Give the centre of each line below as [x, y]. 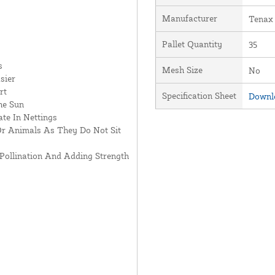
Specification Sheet [199, 95]
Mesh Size [182, 70]
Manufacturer [189, 18]
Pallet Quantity [192, 44]
